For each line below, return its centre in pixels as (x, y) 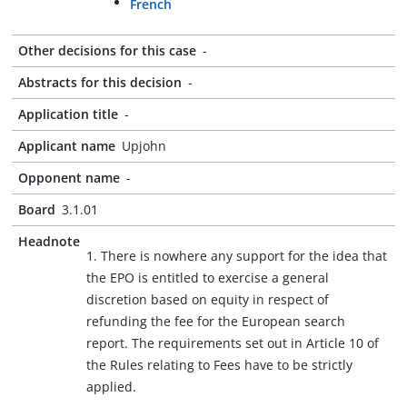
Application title (68, 114)
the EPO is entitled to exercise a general (208, 278)
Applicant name (67, 146)
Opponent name (69, 178)
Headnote (49, 241)
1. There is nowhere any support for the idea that (237, 256)
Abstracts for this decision (100, 82)
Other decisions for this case (107, 50)
